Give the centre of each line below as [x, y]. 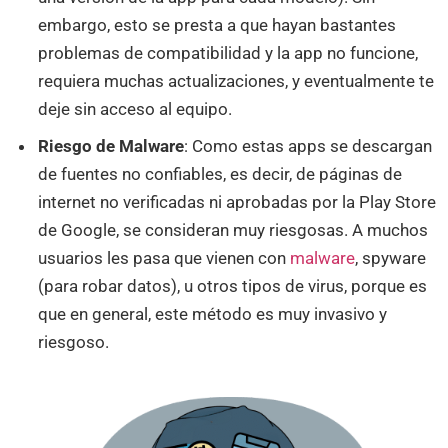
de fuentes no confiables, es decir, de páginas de [220, 174]
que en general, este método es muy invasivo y [213, 314]
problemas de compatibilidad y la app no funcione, [228, 52]
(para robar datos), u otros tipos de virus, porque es [233, 286]
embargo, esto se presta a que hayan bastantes [217, 24]
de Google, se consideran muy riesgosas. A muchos [233, 230]
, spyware [391, 258]
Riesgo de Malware [111, 146]
